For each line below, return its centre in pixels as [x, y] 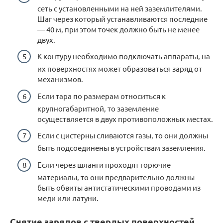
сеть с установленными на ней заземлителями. [120, 8]
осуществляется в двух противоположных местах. [125, 118]
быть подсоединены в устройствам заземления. [121, 148]
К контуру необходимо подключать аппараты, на [124, 56]
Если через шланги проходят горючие [104, 164]
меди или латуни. [68, 198]
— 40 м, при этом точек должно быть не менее [118, 29]
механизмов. [60, 79]
